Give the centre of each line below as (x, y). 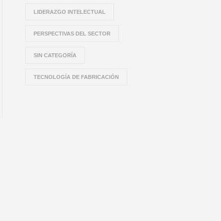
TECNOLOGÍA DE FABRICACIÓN (76, 77)
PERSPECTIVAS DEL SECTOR (72, 34)
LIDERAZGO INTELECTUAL (70, 12)
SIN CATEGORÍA (55, 55)
